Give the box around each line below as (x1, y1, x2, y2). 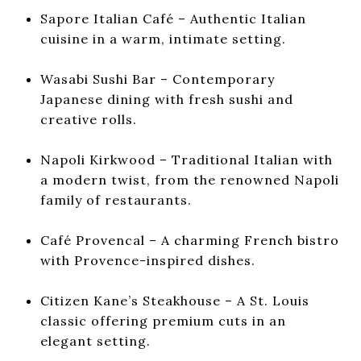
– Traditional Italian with (155, 151, 333, 168)
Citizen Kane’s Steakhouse (39, 292, 221, 309)
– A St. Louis (220, 292, 309, 309)
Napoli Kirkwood (39, 151, 156, 168)
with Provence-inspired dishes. (39, 251, 255, 268)
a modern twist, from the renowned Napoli (39, 171, 339, 188)
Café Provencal (39, 231, 145, 248)
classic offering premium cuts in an (39, 312, 286, 329)
